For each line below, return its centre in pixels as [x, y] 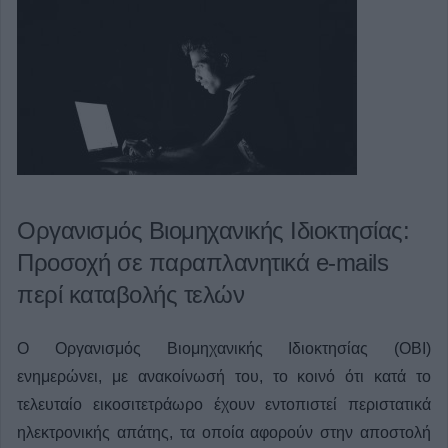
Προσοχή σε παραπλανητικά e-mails [202, 262]
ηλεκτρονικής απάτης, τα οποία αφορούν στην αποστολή [224, 432]
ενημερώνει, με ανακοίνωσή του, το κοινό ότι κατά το [224, 376]
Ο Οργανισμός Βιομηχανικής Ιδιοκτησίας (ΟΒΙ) [224, 348]
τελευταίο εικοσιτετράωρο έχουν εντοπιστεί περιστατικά [224, 404]
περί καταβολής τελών [130, 294]
